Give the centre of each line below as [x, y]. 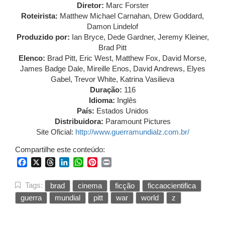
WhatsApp [102, 162]
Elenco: [33, 58]
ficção [125, 186]
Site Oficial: [55, 132]
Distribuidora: [80, 122]
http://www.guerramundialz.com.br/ [132, 132]
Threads [70, 162]
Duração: [106, 90]
